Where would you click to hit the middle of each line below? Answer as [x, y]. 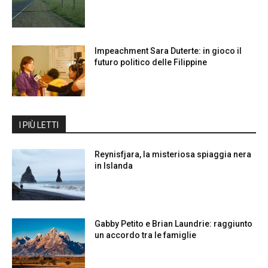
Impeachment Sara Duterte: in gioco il [168, 51]
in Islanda [114, 166]
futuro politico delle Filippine [151, 62]
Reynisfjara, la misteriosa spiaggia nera [173, 155]
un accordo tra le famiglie [146, 235]
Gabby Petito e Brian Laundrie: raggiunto [174, 223]
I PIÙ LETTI [39, 125]
